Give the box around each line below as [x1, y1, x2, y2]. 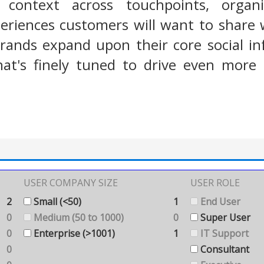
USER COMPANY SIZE [24, 176, 118, 189]
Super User [198, 211, 250, 224]
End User [198, 195, 240, 208]
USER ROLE [190, 176, 240, 189]
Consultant [198, 243, 249, 256]
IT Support [198, 227, 249, 240]
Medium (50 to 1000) [31, 211, 124, 224]
